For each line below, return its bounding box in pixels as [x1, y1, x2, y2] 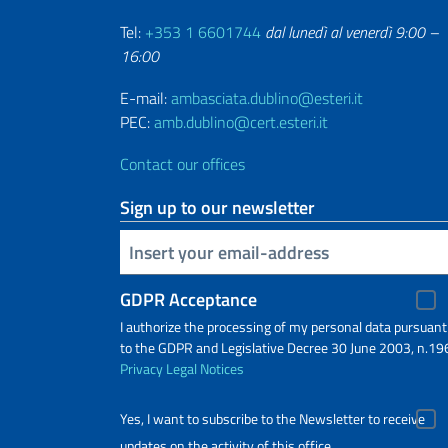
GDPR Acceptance [120, 286, 257, 314]
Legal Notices [166, 358, 244, 380]
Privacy [120, 358, 163, 380]
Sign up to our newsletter [120, 194, 315, 222]
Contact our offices [120, 152, 245, 177]
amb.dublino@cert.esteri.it [154, 110, 328, 135]
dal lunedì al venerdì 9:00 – [265, 20, 439, 45]
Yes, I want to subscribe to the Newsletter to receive [120, 408, 425, 431]
